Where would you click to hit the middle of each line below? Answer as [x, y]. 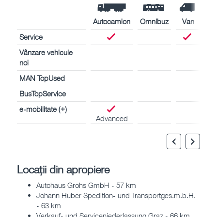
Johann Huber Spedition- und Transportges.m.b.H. [116, 195]
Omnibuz [154, 21]
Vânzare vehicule [46, 52]
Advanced [112, 118]
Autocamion [112, 21]
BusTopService [43, 93]
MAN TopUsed [42, 78]
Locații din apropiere [63, 169]
